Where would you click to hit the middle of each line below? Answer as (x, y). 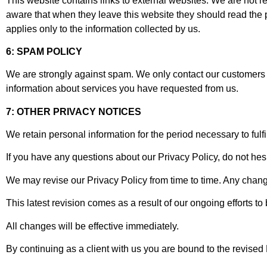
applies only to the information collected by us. (103, 29)
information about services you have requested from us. (122, 89)
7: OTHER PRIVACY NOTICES (74, 111)
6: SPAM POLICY (44, 51)
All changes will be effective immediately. (92, 226)
